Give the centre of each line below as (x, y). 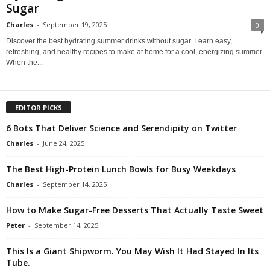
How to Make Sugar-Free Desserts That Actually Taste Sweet (135, 210)
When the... (24, 62)
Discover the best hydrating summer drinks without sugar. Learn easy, (119, 41)
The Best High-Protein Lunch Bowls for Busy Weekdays (121, 169)
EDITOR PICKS (39, 107)
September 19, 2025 (75, 24)
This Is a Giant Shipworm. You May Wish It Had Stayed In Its (132, 251)
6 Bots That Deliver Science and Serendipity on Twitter (121, 128)
